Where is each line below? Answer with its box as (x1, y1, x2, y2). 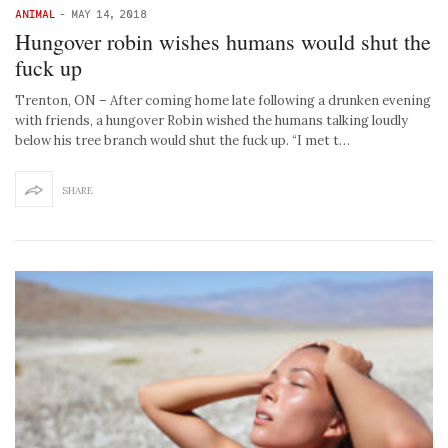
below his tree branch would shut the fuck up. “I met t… (15, 131, 350, 149)
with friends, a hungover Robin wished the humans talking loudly (15, 111, 408, 129)
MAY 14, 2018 (71, 6, 147, 20)
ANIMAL (15, 6, 55, 20)
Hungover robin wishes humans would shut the (15, 26, 431, 56)
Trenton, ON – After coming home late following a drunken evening (15, 91, 431, 109)
